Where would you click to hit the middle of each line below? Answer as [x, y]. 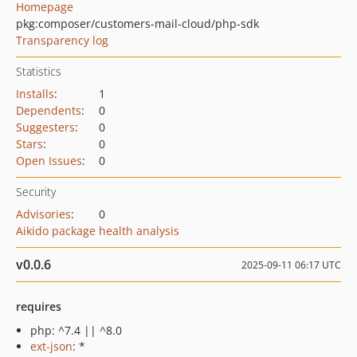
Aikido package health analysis [98, 231]
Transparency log [62, 40]
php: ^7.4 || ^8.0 [76, 330]
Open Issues [49, 161]
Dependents [49, 110]
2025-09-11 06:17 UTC [291, 265]
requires [39, 306]
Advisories [43, 214]
